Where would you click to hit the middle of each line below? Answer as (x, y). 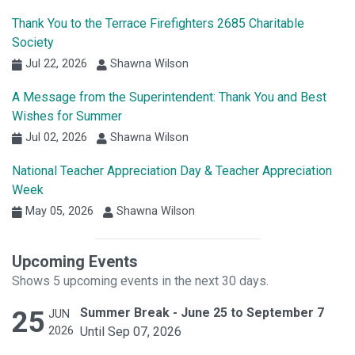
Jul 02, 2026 (55, 138)
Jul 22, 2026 (55, 64)
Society (33, 43)
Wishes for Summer (67, 116)
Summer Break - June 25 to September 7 (202, 313)
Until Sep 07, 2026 (131, 332)
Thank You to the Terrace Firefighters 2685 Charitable (158, 24)
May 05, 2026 (58, 212)
